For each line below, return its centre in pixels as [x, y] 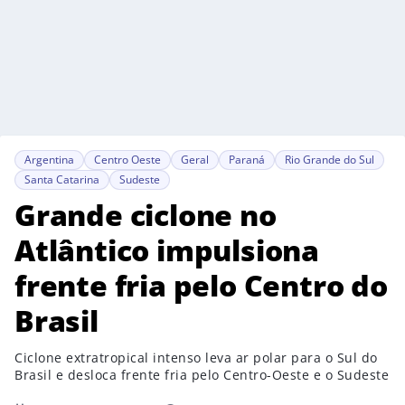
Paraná [247, 160]
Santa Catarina [62, 179]
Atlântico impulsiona [167, 250]
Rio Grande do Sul [330, 160]
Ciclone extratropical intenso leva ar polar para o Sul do [196, 358]
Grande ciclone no [146, 215]
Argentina [49, 160]
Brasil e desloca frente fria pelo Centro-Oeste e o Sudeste [202, 375]
